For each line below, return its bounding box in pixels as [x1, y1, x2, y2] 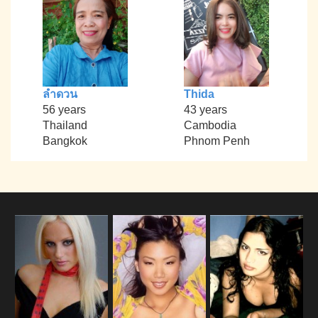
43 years [183, 104, 227, 116]
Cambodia [183, 119, 236, 132]
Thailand [42, 119, 87, 132]
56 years [42, 104, 86, 116]
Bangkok [42, 135, 87, 148]
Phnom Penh [183, 135, 250, 148]
